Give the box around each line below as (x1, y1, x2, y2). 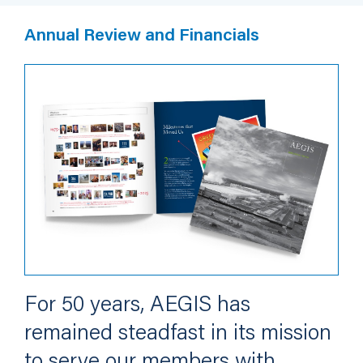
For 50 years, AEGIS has (24, 294, 250, 317)
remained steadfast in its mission (24, 322, 331, 345)
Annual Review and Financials (24, 28, 259, 46)
